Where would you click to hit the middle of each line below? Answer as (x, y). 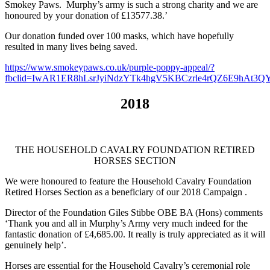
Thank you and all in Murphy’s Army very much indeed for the (128, 223)
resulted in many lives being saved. (71, 47)
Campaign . (225, 192)
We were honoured (41, 181)
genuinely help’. (36, 245)
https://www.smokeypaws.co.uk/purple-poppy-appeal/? (110, 67)
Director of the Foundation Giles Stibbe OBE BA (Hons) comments (134, 212)
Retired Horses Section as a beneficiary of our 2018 (104, 192)
